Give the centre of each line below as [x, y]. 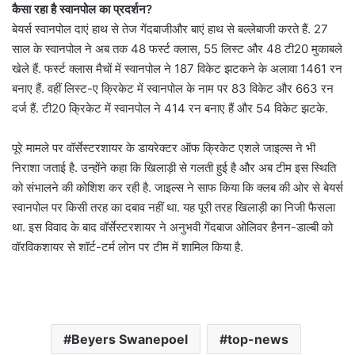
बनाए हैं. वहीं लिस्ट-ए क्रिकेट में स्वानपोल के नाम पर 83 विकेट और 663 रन [173, 88]
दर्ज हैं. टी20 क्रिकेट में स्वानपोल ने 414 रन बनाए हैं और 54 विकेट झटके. [170, 108]
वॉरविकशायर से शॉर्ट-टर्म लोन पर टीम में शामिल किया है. [128, 246]
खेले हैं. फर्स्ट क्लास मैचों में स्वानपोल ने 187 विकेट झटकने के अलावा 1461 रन [177, 68]
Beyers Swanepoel [129, 339]
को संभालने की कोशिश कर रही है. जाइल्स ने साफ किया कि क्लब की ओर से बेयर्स [177, 187]
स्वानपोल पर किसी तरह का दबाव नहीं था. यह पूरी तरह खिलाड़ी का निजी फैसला [174, 207]
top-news [258, 339]
